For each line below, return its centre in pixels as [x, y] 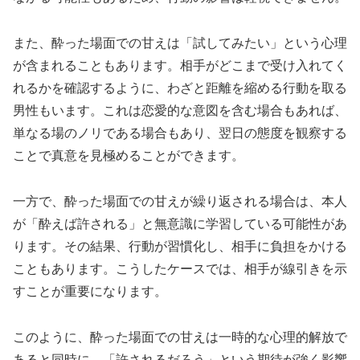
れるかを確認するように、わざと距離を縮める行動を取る [180, 88]
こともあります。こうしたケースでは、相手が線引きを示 [180, 268]
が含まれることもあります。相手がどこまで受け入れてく [180, 66]
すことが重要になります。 [90, 291]
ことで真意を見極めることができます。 [129, 156]
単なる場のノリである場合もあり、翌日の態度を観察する [180, 133]
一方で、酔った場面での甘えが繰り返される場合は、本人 [180, 201]
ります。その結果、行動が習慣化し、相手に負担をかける [180, 246]
